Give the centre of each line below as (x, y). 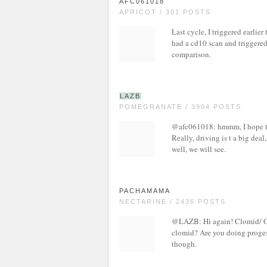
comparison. (191, 54)
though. (184, 244)
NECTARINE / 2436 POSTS (173, 201)
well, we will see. (199, 149)
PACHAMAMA (145, 191)
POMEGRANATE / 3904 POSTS (180, 107)
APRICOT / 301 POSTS (165, 12)
